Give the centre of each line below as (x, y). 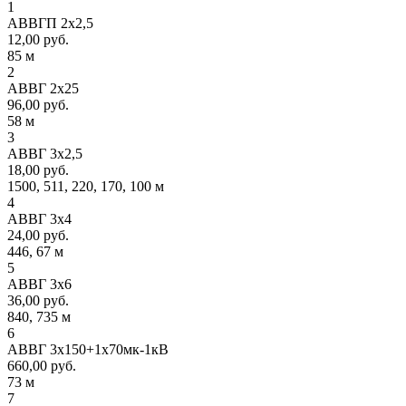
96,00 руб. (38, 104)
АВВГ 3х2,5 (45, 153)
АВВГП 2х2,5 (50, 23)
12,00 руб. (38, 39)
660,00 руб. (42, 365)
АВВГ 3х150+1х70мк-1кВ (88, 349)
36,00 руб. (38, 300)
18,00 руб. (38, 169)
